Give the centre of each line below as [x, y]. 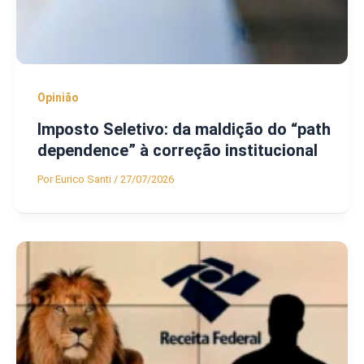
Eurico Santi [84, 180]
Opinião [58, 97]
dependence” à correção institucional [177, 151]
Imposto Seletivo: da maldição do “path [184, 130]
